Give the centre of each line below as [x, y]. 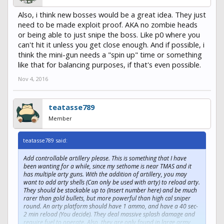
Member [60, 118]
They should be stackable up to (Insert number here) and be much [110, 190]
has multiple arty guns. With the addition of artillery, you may [105, 174]
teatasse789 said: [45, 140]
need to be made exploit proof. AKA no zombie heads [108, 24]
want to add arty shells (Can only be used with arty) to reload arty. [112, 182]
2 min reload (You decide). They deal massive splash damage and [109, 214]
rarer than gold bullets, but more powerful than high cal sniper [107, 198]
